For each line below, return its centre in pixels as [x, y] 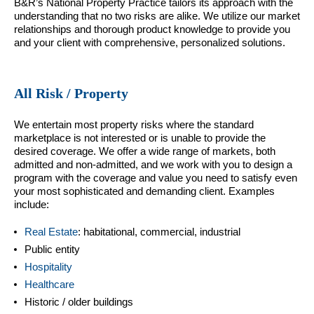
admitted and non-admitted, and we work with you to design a [153, 164]
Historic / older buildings [79, 301]
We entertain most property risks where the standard [134, 124]
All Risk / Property [71, 93]
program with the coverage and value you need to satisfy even [156, 177]
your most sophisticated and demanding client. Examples [144, 191]
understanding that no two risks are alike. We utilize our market [157, 15]
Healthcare [49, 284]
